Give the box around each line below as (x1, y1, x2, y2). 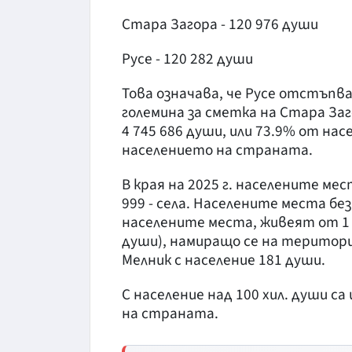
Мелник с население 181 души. (122, 248, 325, 271)
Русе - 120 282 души (122, 47, 253, 70)
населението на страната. (122, 138, 313, 161)
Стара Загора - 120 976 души (122, 13, 318, 35)
